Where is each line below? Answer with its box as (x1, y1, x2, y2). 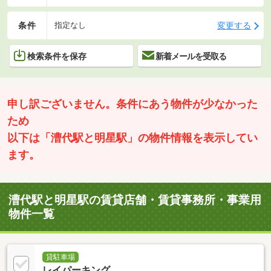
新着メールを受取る (155, 51, 226, 61)
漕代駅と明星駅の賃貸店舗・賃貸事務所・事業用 (8, 193, 262, 207)
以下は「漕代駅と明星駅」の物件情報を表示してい (7, 132, 258, 145)
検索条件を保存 (27, 51, 87, 61)
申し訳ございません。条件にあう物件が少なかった (7, 98, 258, 111)
